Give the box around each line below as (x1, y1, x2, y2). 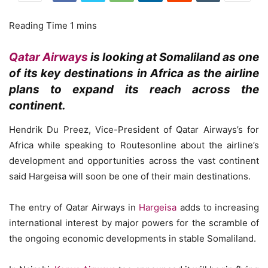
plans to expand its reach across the (9, 83, 259, 96)
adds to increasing (176, 202, 260, 213)
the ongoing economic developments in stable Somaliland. (9, 233, 256, 244)
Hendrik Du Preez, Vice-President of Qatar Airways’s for (9, 124, 259, 135)
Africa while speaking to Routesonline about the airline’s (9, 139, 259, 151)
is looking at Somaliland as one (88, 50, 259, 64)
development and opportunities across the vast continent (9, 155, 259, 166)
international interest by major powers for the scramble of (9, 217, 259, 229)
